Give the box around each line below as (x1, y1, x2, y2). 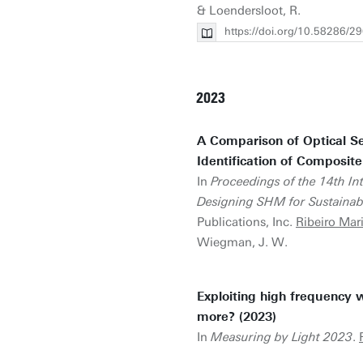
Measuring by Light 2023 (211, 330, 352, 344)
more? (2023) (197, 310, 276, 324)
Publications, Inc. (197, 215, 296, 229)
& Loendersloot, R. (197, 3, 301, 18)
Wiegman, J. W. (197, 235, 288, 250)
